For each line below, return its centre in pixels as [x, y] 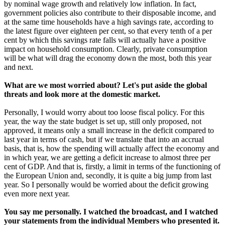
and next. [19, 67]
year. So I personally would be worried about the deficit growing [106, 185]
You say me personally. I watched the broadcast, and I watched [111, 212]
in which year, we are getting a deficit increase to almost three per [107, 158]
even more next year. [37, 194]
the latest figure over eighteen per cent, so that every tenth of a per [108, 31]
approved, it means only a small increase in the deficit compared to [109, 131]
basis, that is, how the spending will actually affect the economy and [111, 149]
